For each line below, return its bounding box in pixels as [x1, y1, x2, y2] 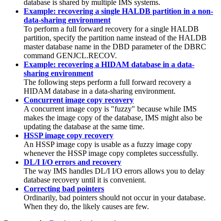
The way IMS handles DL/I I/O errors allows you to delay [24, 166, 205, 175]
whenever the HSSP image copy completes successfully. [24, 148, 198, 157]
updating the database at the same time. [24, 122, 145, 131]
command [24, 51, 56, 60]
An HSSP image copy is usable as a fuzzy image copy [24, 140, 192, 148]
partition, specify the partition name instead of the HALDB [24, 33, 207, 42]
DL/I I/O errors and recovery [24, 157, 121, 166]
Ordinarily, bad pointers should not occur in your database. [24, 193, 206, 202]
